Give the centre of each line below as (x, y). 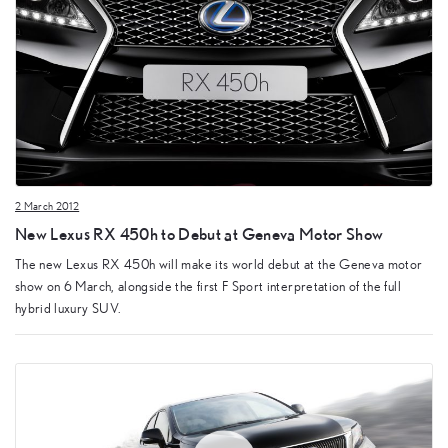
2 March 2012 (47, 206)
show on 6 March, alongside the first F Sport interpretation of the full (208, 286)
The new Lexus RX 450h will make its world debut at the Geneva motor (219, 264)
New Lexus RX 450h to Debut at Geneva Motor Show (199, 234)
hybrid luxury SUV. (68, 308)
